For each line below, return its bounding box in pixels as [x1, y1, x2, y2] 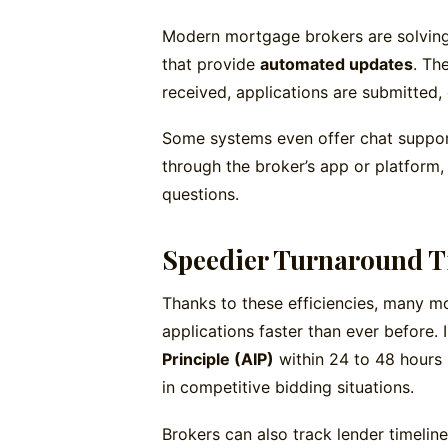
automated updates [260, 53, 413, 74]
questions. [162, 184, 239, 205]
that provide [162, 53, 260, 74]
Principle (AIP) [162, 349, 274, 370]
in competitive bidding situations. [162, 377, 414, 398]
